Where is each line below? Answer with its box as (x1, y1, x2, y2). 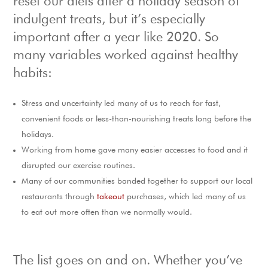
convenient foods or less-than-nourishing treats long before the (22, 115, 252, 124)
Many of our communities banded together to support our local (22, 177, 253, 186)
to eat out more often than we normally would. (22, 208, 193, 217)
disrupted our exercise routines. (22, 162, 136, 170)
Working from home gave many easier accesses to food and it (22, 146, 248, 155)
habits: (13, 67, 53, 81)
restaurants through (22, 193, 98, 202)
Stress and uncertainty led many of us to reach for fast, (22, 99, 221, 108)
